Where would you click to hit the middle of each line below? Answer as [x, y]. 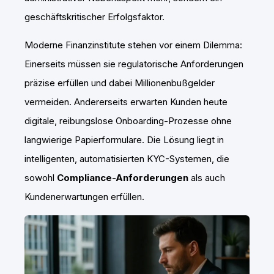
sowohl [41, 178]
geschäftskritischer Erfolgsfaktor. [94, 17]
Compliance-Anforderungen [123, 178]
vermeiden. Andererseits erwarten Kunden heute [126, 102]
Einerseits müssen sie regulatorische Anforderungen [134, 64]
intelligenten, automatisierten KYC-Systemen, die [127, 159]
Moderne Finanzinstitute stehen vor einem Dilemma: [133, 45]
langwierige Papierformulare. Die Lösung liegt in [124, 140]
